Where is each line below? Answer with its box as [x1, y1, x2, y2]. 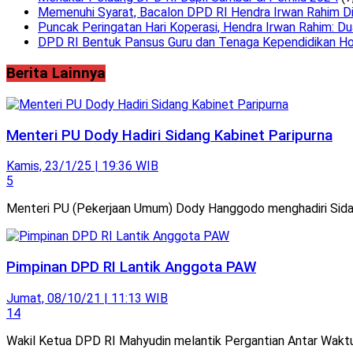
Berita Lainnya [6, 65, 106, 83]
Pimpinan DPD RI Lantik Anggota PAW [6, 258, 256, 276]
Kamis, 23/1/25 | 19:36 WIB [6, 158, 158, 174]
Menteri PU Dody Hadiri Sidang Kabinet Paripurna [6, 126, 333, 144]
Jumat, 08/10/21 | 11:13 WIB [6, 290, 168, 306]
